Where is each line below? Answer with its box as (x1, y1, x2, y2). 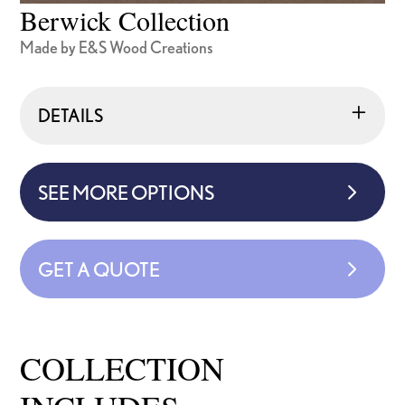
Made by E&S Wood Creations (20, 37, 214, 56)
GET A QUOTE (38, 257, 161, 280)
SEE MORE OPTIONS (38, 180, 215, 203)
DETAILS (38, 104, 104, 126)
